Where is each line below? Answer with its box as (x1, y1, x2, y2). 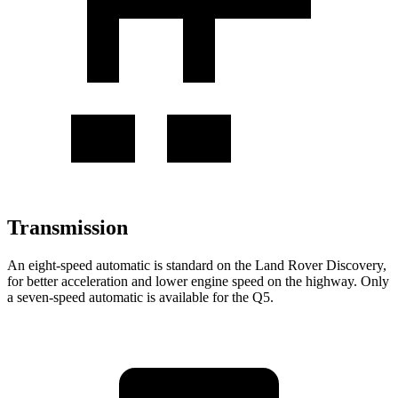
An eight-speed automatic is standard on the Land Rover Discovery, (7, 257, 386, 273)
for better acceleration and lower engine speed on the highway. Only (7, 273, 389, 289)
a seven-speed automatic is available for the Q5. (7, 289, 274, 305)
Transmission (7, 215, 128, 239)
